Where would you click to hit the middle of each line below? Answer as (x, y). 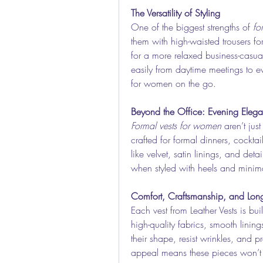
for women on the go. (173, 83)
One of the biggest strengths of (192, 27)
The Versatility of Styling (176, 13)
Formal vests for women (176, 126)
